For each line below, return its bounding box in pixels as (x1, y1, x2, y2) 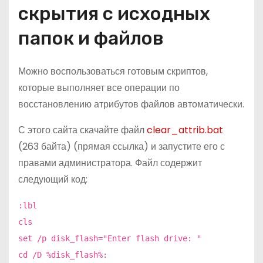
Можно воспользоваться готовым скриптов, (18, 64, 208, 78)
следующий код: (18, 172, 87, 186)
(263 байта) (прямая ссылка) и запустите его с (18, 139, 225, 153)
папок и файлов (18, 26, 164, 49)
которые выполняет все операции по (18, 80, 180, 95)
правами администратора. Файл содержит (18, 156, 202, 170)
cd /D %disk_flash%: (18, 249, 107, 259)
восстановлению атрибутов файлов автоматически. (18, 97, 244, 111)
